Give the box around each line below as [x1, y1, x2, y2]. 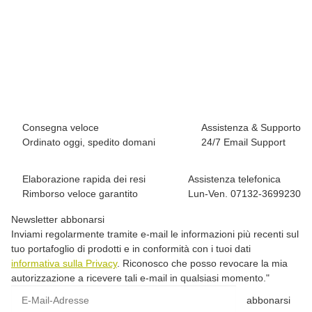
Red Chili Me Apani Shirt [101, 39, 211, 52]
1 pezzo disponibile [117, 73, 195, 84]
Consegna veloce [22, 121, 99, 133]
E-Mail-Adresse [10, 286, 78, 297]
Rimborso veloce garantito [22, 187, 138, 199]
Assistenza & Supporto [201, 121, 301, 133]
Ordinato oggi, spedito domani [22, 136, 155, 148]
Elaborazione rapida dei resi [22, 173, 146, 185]
